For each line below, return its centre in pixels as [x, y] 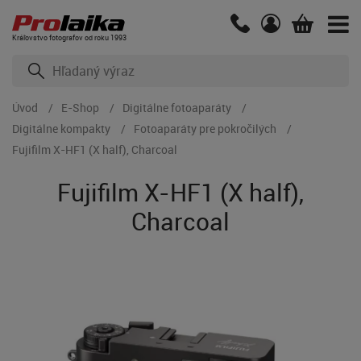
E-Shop [80, 108]
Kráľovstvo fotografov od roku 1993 [69, 37]
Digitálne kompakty [61, 129]
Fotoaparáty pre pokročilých [205, 129]
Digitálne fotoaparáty [177, 108]
